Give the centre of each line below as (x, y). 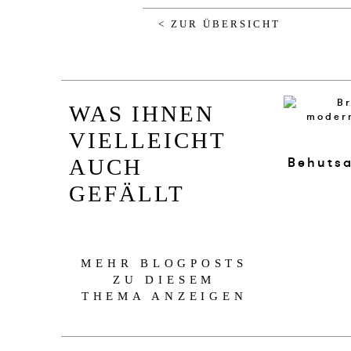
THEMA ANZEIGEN (164, 296)
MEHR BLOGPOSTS (165, 263)
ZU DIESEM (165, 279)
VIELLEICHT (147, 140)
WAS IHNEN (141, 113)
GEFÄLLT (127, 193)
